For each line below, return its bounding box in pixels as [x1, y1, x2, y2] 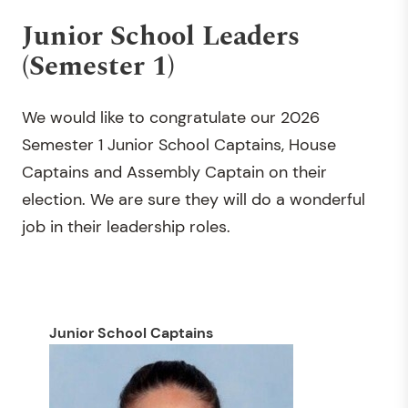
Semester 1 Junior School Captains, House [22, 133, 336, 156]
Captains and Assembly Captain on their [22, 160, 327, 183]
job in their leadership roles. [22, 215, 230, 238]
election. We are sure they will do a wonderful [22, 188, 365, 210]
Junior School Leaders [22, 15, 300, 57]
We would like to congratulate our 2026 [22, 106, 320, 128]
